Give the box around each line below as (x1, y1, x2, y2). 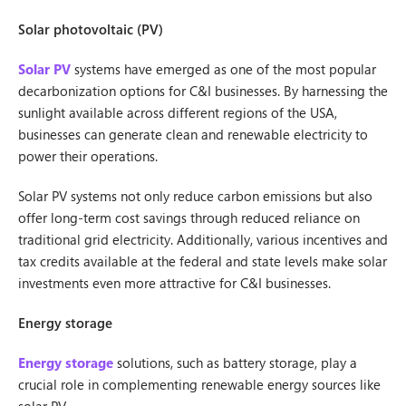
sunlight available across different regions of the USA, (18, 103, 337, 121)
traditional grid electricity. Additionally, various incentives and (18, 230, 388, 248)
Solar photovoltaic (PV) (18, 20, 163, 38)
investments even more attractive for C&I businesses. (18, 274, 331, 292)
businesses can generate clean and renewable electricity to (18, 125, 368, 143)
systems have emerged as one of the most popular (71, 60, 376, 78)
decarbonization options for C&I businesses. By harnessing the (18, 82, 388, 100)
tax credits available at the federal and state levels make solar (18, 252, 387, 270)
